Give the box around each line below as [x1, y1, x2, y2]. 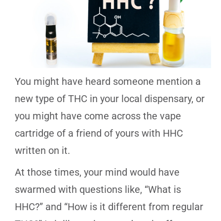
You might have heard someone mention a [15, 75, 201, 87]
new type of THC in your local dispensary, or [15, 92, 205, 105]
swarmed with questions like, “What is [15, 183, 181, 195]
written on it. [15, 144, 70, 156]
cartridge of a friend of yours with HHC [15, 127, 183, 139]
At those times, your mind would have [15, 166, 180, 178]
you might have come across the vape [15, 110, 181, 122]
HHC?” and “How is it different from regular [15, 200, 203, 213]
